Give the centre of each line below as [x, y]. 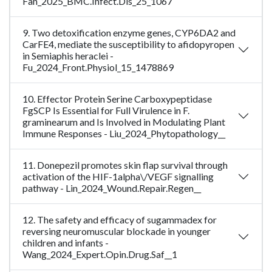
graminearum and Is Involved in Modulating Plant [124, 122]
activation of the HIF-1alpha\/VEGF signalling [118, 177]
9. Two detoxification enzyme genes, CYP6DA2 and [129, 33]
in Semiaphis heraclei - [68, 56]
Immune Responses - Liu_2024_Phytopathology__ [124, 134]
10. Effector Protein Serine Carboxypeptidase [117, 99]
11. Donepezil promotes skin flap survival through [125, 165]
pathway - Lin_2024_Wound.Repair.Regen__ [112, 188]
